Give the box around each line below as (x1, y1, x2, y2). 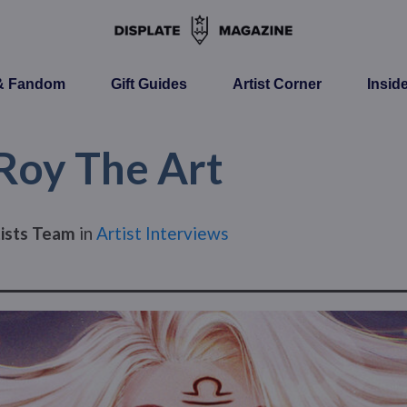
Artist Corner (232, 76, 322, 92)
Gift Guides (110, 76, 187, 92)
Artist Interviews (96, 223, 229, 243)
